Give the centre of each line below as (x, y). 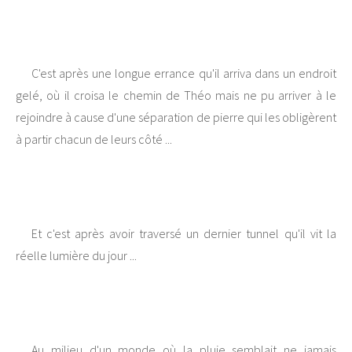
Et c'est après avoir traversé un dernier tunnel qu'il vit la (184, 234)
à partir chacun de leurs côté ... (94, 139)
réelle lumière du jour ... (76, 256)
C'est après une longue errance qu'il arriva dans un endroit (184, 73)
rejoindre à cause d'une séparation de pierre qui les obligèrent (176, 117)
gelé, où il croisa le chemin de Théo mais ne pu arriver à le (176, 95)
